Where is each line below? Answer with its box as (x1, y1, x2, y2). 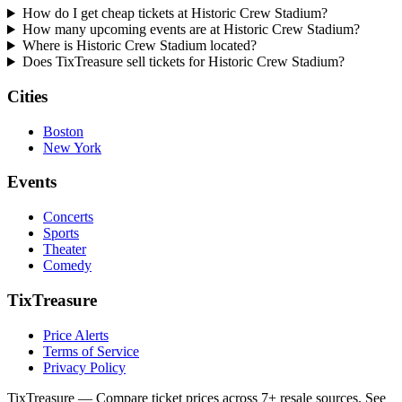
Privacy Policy (43, 359, 126, 375)
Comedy (43, 258, 92, 274)
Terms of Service (43, 343, 139, 359)
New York (43, 139, 101, 155)
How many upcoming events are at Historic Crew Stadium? (22, 22, 360, 38)
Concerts (43, 209, 93, 225)
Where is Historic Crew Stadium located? (22, 38, 257, 54)
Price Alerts (43, 327, 109, 343)
